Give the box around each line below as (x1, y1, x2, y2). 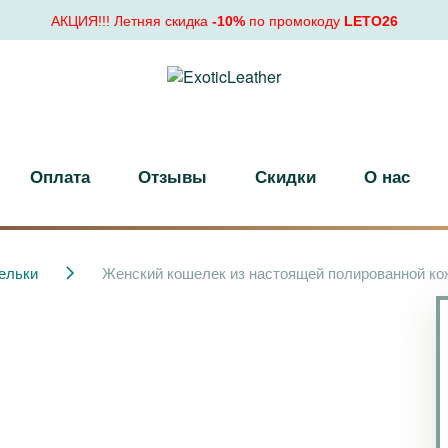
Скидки (254, 163, 316, 188)
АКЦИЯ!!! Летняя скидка (50, 13, 212, 29)
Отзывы (137, 163, 207, 188)
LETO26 (343, 13, 398, 29)
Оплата (29, 163, 90, 188)
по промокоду (244, 13, 344, 29)
